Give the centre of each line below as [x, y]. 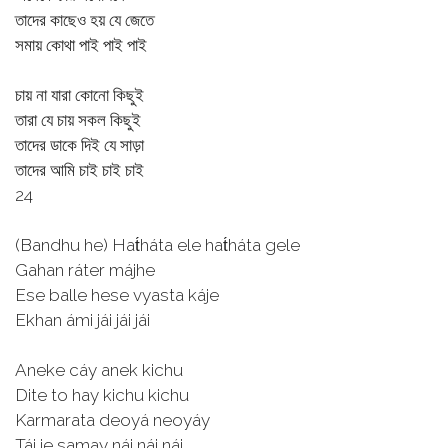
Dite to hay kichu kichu [102, 395]
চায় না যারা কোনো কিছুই [79, 95]
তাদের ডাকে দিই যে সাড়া [79, 145]
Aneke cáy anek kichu [99, 370]
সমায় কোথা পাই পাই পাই [81, 45]
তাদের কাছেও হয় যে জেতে [84, 20]
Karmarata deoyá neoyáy [112, 420]
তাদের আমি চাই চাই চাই [79, 170]
